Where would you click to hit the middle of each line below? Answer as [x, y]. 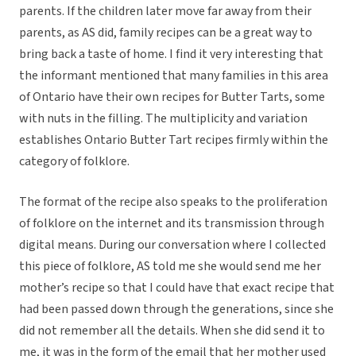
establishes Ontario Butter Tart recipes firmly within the [174, 140]
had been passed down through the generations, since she [176, 310]
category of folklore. [74, 162]
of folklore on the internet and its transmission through [172, 224]
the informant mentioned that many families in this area [174, 76]
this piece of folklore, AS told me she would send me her [170, 267]
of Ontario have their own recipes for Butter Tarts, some [172, 97]
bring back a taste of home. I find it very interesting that [171, 54]
